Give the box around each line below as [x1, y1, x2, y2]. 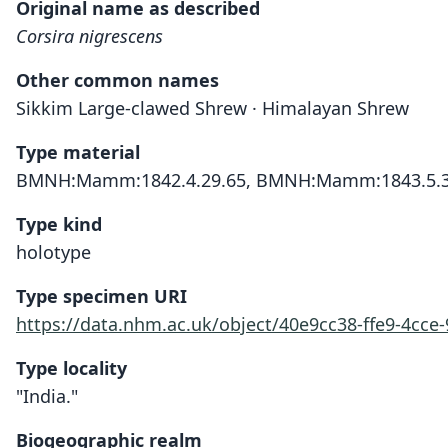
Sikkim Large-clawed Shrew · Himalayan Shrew [16, 96, 409, 120]
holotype [16, 240, 91, 264]
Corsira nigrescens [16, 24, 163, 48]
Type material [16, 140, 140, 164]
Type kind [16, 212, 102, 236]
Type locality [16, 356, 127, 380]
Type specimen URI [16, 284, 187, 308]
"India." [16, 384, 78, 408]
